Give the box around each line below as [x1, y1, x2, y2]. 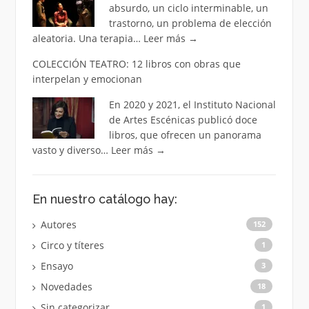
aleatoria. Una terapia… [32, 32, 143, 46]
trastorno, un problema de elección [108, 17, 272, 30]
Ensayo [40, 259, 73, 273]
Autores [40, 218, 77, 232]
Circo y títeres [40, 239, 104, 252]
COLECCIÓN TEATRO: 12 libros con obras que [32, 57, 241, 71]
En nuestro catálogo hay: [32, 192, 177, 207]
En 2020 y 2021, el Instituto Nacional [108, 98, 276, 112]
